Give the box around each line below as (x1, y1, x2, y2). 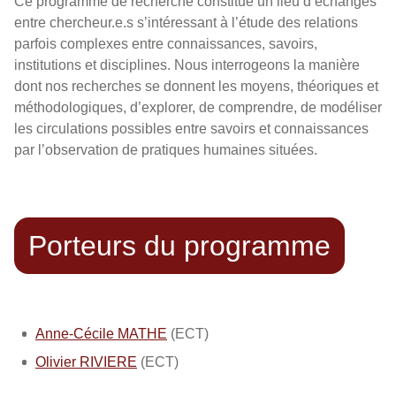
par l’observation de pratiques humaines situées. (14, 142, 317, 157)
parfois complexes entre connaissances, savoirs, (14, 36, 317, 51)
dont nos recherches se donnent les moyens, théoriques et (14, 79, 378, 94)
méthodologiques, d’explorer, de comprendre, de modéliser (14, 100, 382, 115)
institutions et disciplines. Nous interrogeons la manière (14, 57, 360, 72)
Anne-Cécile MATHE (35, 326, 167, 341)
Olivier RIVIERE (35, 354, 137, 369)
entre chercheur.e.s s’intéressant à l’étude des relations (14, 15, 358, 30)
